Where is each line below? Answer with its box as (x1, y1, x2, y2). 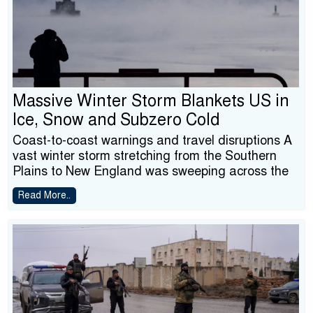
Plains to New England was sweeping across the (13, 163, 289, 179)
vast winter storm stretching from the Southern (13, 148, 277, 163)
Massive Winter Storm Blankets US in (13, 91, 289, 111)
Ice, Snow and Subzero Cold (13, 110, 219, 130)
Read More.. (18, 189, 71, 201)
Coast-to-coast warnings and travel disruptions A (13, 133, 292, 148)
